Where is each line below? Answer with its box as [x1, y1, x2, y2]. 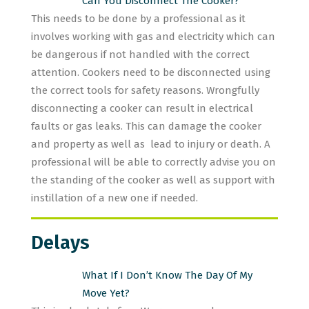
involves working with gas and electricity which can [31, 30, 275, 43]
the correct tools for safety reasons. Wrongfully [31, 84, 259, 97]
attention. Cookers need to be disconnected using [31, 66, 270, 79]
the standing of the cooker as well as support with [31, 174, 275, 186]
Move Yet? [82, 287, 130, 299]
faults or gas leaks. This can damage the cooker [31, 120, 261, 132]
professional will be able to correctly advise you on [31, 156, 276, 168]
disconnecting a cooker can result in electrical [31, 102, 253, 114]
